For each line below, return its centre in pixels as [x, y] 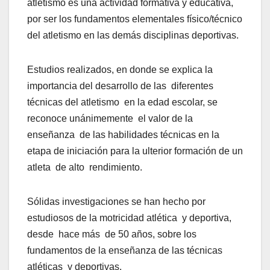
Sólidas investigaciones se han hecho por [116, 202]
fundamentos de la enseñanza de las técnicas [126, 251]
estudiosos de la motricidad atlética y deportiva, [129, 218]
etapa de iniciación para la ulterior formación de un [135, 151]
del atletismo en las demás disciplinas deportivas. [133, 36]
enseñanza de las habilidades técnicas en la [123, 135]
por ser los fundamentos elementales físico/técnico [135, 19]
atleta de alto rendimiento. [85, 168]
